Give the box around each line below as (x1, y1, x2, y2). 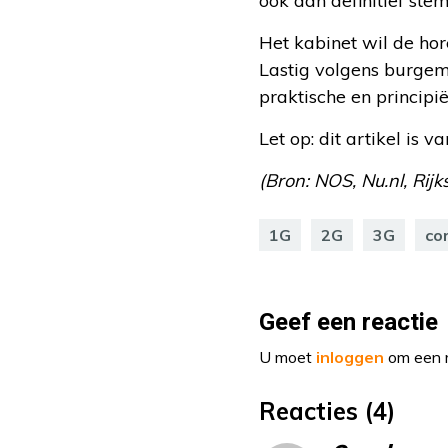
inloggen (316, 347, 384, 368)
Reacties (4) (259, 396, 395, 427)
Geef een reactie (259, 305, 438, 341)
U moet (259, 347, 316, 368)
